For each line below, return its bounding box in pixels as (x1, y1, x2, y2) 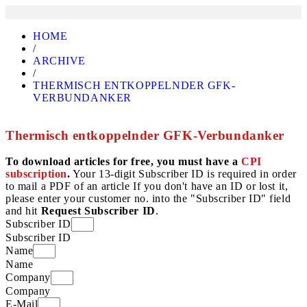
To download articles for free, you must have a (5, 156, 242, 168)
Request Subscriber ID (40, 205, 156, 217)
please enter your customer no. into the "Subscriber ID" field (5, 193, 291, 205)
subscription (5, 168, 67, 180)
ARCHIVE (33, 55, 86, 66)
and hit (5, 205, 41, 217)
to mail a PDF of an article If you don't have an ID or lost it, (5, 180, 288, 193)
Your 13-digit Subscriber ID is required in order (70, 168, 297, 180)
